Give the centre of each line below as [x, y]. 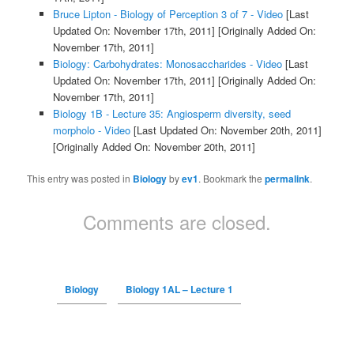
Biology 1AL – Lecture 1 [179, 290]
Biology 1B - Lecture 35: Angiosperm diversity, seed [171, 114]
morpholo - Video [91, 130]
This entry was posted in [80, 179]
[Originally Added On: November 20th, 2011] [154, 147]
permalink [288, 179]
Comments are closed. [177, 222]
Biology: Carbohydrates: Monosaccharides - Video [167, 64]
